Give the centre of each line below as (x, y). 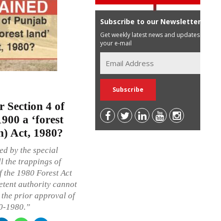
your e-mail (116, 43)
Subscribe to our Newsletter (151, 21)
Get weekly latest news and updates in (153, 35)
